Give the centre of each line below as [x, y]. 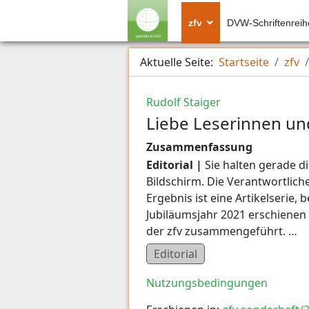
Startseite [244, 62]
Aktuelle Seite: [179, 62]
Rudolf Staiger [183, 102]
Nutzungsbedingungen [207, 283]
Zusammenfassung [199, 147]
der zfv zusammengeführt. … [222, 231]
